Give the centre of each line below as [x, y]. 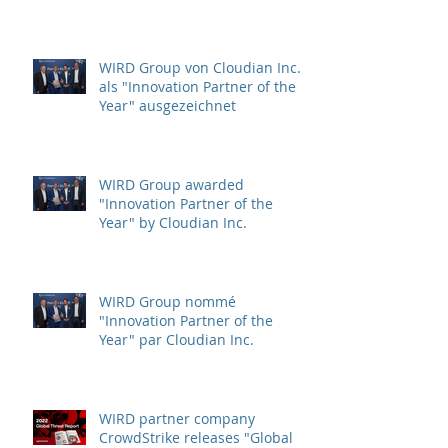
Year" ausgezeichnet [167, 105]
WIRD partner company [177, 418]
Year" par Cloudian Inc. [176, 339]
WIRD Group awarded [171, 184]
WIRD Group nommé [167, 301]
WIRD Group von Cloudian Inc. [200, 67]
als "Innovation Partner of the [197, 86]
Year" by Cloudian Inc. [173, 222]
